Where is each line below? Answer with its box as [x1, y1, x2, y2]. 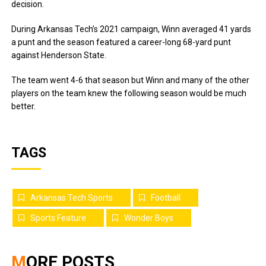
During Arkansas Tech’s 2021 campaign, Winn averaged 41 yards [11, 24, 252, 34]
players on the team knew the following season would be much [11, 88, 247, 98]
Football [151, 192, 181, 202]
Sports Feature [30, 213, 87, 223]
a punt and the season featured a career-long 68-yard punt [11, 37, 232, 47]
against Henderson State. [11, 50, 107, 60]
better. [11, 101, 36, 111]
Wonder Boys [124, 213, 174, 223]
